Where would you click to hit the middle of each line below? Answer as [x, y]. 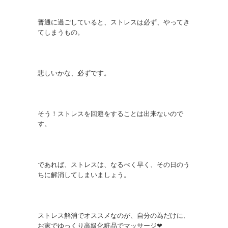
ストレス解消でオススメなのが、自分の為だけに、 [114, 216]
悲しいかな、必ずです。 [74, 73]
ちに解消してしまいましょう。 [84, 175]
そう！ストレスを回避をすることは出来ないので [110, 114]
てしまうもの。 [61, 32]
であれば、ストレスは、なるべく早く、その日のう [114, 165]
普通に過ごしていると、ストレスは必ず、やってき [114, 22]
